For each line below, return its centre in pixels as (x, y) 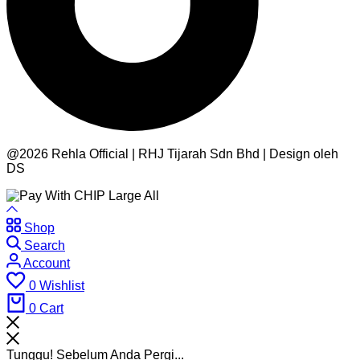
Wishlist (62, 285)
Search (45, 245)
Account (47, 263)
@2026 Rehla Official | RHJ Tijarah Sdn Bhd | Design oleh (172, 153)
